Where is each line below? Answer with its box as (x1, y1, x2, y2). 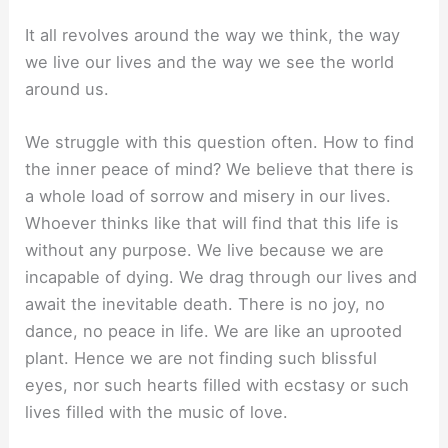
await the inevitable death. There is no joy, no (25, 293, 386, 314)
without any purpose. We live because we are (25, 239, 385, 260)
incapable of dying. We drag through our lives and (25, 266, 418, 287)
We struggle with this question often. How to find (25, 131, 415, 152)
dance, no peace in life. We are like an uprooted (25, 320, 403, 341)
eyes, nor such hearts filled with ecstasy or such (25, 374, 410, 395)
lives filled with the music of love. (25, 401, 289, 422)
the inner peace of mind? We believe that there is (25, 158, 415, 179)
